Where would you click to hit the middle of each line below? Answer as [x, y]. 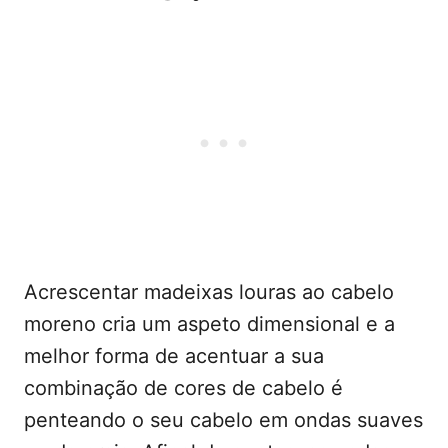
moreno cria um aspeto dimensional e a [209, 324]
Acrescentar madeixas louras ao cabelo [209, 292]
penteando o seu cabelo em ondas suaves [223, 420]
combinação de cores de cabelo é [183, 388]
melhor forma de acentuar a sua [174, 356]
